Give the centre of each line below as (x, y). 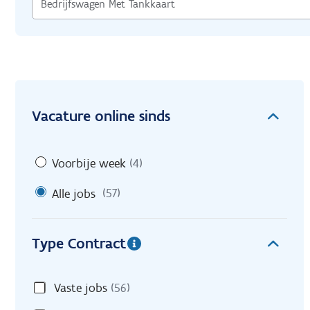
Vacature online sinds (101, 116)
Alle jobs (74, 193)
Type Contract (79, 244)
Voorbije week (89, 163)
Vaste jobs (81, 288)
